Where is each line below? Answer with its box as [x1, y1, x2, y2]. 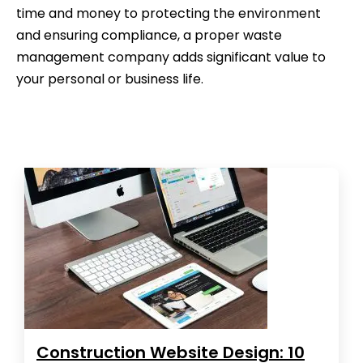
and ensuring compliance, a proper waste [16, 25, 282, 45]
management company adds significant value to [16, 47, 326, 66]
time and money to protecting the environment [16, 3, 321, 23]
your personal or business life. [16, 69, 203, 88]
